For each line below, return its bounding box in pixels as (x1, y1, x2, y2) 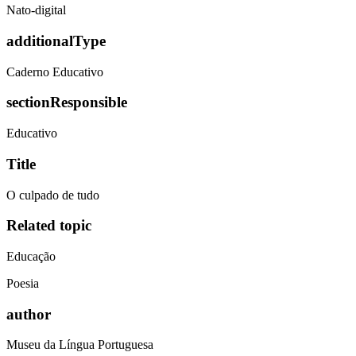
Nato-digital (6, 3, 66, 17)
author (6, 305, 51, 323)
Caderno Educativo (6, 64, 103, 79)
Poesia (6, 276, 39, 290)
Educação (6, 249, 56, 263)
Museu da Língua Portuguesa (6, 338, 153, 352)
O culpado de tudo (6, 188, 99, 202)
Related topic (6, 217, 91, 234)
